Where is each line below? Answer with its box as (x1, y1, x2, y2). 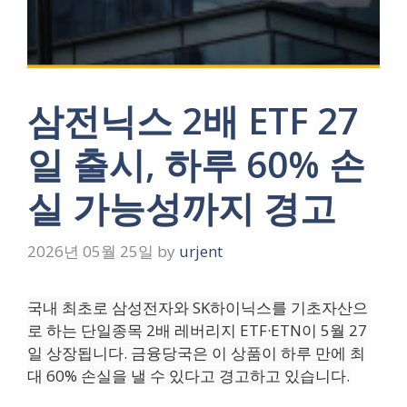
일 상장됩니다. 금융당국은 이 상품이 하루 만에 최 (27, 342, 365, 363)
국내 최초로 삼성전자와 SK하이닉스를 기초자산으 (27, 296, 368, 318)
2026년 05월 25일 (27, 240, 154, 262)
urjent (179, 240, 223, 262)
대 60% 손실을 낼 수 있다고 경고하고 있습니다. (27, 364, 350, 386)
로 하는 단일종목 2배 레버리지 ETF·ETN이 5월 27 (27, 319, 367, 341)
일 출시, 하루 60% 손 (27, 139, 365, 189)
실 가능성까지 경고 (27, 183, 336, 233)
